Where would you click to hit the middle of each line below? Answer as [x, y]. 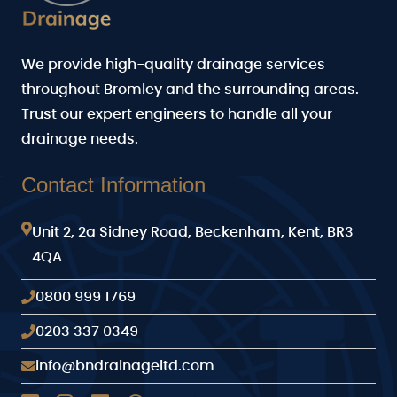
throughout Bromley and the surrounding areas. [190, 89]
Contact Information [113, 184]
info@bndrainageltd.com [125, 366]
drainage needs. [80, 139]
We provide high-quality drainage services [173, 64]
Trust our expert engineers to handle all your [177, 114]
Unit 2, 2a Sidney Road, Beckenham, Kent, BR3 [193, 232]
